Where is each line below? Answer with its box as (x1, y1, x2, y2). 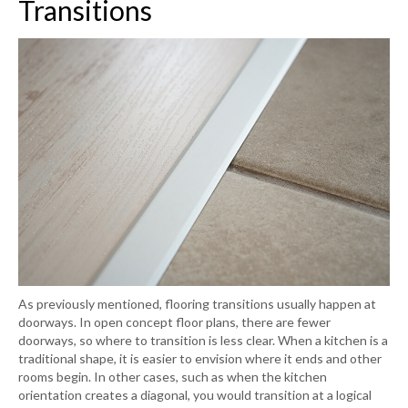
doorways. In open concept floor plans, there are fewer (18, 313, 331, 330)
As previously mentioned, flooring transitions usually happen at (18, 295, 376, 311)
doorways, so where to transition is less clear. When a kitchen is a (18, 331, 388, 348)
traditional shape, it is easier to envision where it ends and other (18, 350, 382, 366)
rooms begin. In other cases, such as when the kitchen (18, 368, 327, 384)
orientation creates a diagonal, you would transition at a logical (18, 386, 372, 403)
